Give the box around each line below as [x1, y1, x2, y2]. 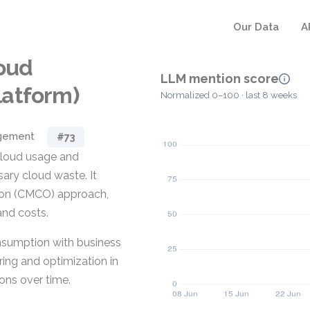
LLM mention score [161, 71, 279, 86]
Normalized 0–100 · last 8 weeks [161, 90, 297, 101]
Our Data [233, 21, 279, 33]
